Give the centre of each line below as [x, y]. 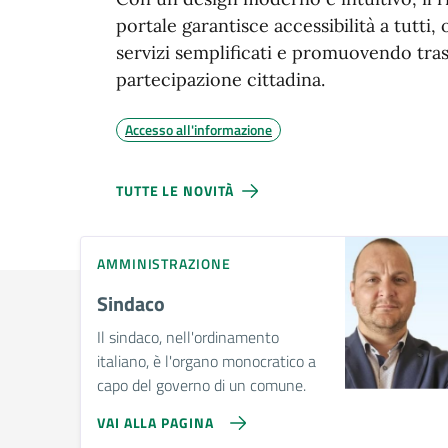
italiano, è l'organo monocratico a [206, 361]
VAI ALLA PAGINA [155, 423]
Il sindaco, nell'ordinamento [188, 337]
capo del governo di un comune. [201, 385]
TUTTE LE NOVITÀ [175, 190]
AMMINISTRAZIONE [164, 264]
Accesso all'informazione [198, 129]
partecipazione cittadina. [220, 79]
